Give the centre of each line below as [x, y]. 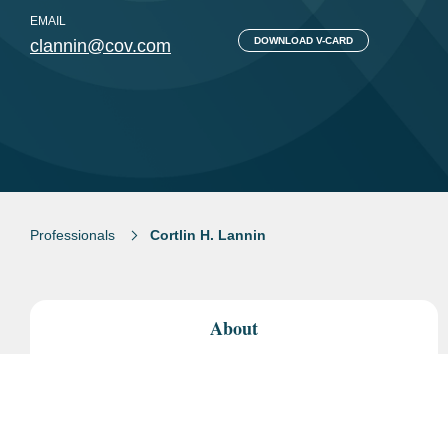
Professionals [72, 235]
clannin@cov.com [100, 46]
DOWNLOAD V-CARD [303, 40]
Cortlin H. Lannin [208, 235]
